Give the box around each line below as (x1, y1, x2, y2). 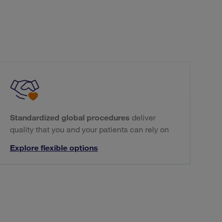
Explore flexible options (9, 143, 98, 153)
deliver (129, 112, 156, 123)
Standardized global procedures (9, 112, 130, 123)
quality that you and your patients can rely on (9, 124, 169, 135)
